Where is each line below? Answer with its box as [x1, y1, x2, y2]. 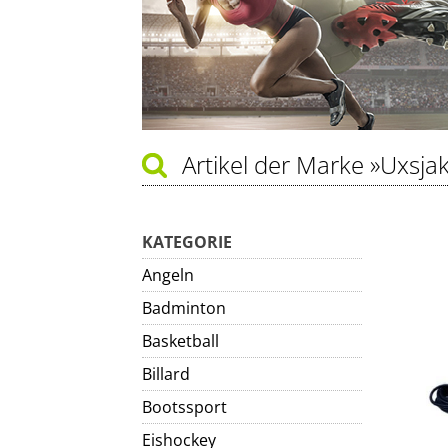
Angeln [142, 264, 194, 286]
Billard [142, 363, 190, 385]
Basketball [142, 330, 219, 352]
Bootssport [142, 396, 227, 418]
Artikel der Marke [182, 148, 370, 181]
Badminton [142, 297, 226, 319]
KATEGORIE [142, 231, 232, 253]
